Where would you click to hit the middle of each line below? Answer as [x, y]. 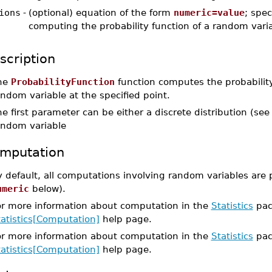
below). [47, 189]
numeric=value [209, 12]
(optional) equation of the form [101, 12]
